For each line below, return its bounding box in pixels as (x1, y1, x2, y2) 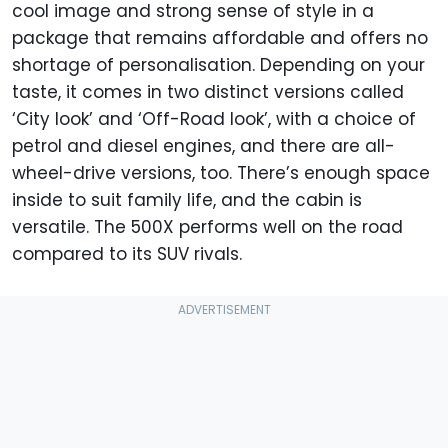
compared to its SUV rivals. (12, 242, 242, 267)
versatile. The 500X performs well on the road (12, 215, 403, 240)
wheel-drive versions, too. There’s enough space (12, 161, 430, 186)
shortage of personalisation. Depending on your (12, 53, 425, 78)
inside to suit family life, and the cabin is (12, 188, 362, 213)
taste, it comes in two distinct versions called (12, 80, 404, 105)
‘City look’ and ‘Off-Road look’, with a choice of (12, 107, 416, 132)
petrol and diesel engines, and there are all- (12, 134, 395, 159)
